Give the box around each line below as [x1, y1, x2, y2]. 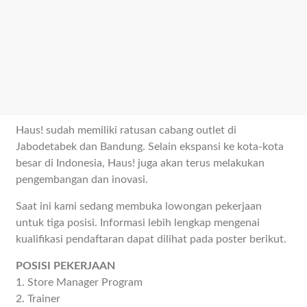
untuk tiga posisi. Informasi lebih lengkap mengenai [16, 217, 260, 228]
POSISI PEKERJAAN [16, 260, 116, 271]
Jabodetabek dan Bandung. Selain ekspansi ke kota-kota [16, 141, 284, 152]
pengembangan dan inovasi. [16, 174, 149, 185]
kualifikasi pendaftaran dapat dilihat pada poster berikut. [16, 234, 287, 245]
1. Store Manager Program [16, 277, 143, 288]
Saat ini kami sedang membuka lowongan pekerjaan [16, 201, 262, 212]
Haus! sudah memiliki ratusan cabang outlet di [16, 125, 237, 136]
